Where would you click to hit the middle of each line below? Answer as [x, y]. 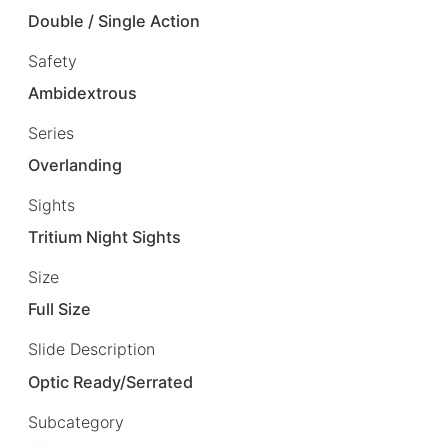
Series [51, 133]
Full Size [60, 309]
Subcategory [76, 421]
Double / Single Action [114, 20]
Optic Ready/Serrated [111, 381]
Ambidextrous [83, 92]
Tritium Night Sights [105, 237]
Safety [52, 60]
